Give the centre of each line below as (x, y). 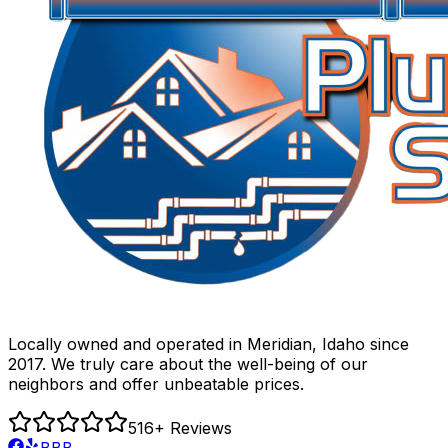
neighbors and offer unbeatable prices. (156, 383)
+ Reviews (193, 427)
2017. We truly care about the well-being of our (188, 363)
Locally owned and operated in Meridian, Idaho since (208, 343)
